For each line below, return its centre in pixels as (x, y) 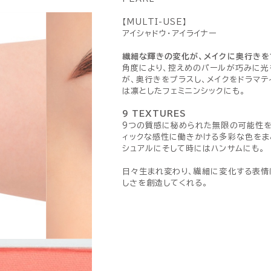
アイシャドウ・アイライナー (170, 34)
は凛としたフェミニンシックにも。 (184, 91)
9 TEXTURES (155, 114)
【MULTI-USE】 (155, 22)
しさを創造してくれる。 (165, 183)
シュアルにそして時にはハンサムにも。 (194, 149)
